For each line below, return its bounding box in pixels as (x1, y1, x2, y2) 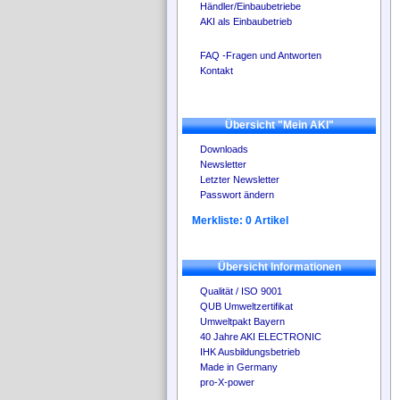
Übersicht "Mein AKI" (224, 119, 334, 131)
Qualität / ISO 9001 (200, 286, 282, 296)
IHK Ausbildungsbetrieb (200, 346, 300, 357)
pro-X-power (200, 377, 254, 387)
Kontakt (200, 65, 233, 76)
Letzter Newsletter (200, 174, 279, 185)
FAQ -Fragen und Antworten (200, 50, 321, 61)
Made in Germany (200, 362, 278, 372)
